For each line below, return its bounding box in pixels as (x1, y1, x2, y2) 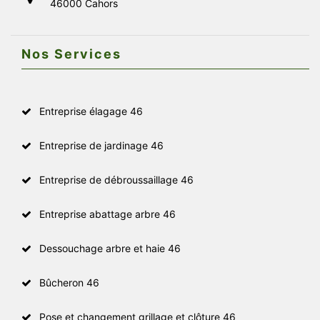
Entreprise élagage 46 (39, 104, 143, 117)
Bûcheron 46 (39, 276, 99, 289)
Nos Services (21, 46, 121, 61)
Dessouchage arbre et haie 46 (39, 241, 181, 254)
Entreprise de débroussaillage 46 (39, 173, 194, 186)
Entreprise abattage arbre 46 (39, 207, 176, 220)
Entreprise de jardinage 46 (39, 139, 164, 151)
